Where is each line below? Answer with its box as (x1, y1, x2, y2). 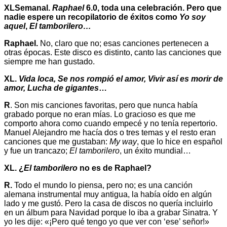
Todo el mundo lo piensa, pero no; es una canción (12, 181, 193, 190)
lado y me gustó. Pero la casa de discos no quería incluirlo (4, 199, 213, 208)
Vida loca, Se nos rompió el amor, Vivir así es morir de (19, 74, 223, 84)
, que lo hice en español (137, 137, 222, 146)
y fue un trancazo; (4, 146, 69, 156)
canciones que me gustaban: (4, 137, 107, 146)
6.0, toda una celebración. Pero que (84, 4, 221, 13)
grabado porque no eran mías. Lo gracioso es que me (4, 110, 196, 119)
